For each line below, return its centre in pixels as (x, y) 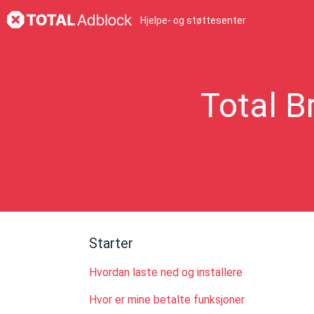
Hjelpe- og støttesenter (193, 20)
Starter (111, 243)
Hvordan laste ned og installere (166, 272)
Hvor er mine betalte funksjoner (167, 300)
